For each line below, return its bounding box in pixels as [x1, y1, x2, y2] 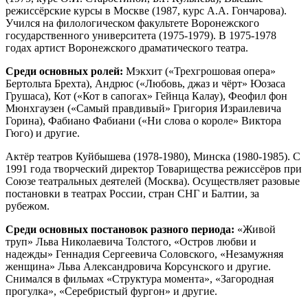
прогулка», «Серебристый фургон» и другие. [5, 285, 217, 297]
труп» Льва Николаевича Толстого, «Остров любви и [5, 235, 256, 247]
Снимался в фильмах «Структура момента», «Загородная [5, 272, 274, 285]
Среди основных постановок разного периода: [5, 223, 234, 235]
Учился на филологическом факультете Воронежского [5, 16, 259, 29]
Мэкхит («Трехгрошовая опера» [123, 65, 276, 77]
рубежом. [5, 199, 49, 212]
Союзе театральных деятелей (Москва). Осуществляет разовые [5, 175, 300, 187]
